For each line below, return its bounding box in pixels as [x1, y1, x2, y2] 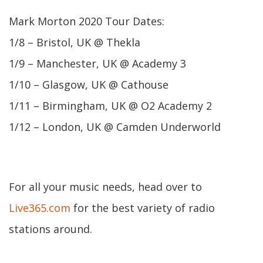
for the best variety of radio [70, 201, 215, 215]
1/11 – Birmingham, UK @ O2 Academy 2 [9, 99, 212, 113]
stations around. [9, 222, 92, 236]
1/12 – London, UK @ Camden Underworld [9, 120, 221, 134]
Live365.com [9, 201, 70, 215]
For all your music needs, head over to [9, 180, 202, 194]
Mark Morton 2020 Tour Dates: [9, 14, 164, 28]
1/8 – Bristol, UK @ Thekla [9, 35, 140, 49]
